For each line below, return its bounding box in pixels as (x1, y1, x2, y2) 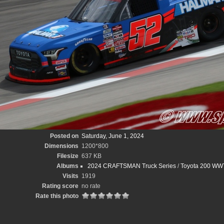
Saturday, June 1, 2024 (81, 132, 144, 139)
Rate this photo (35, 192, 78, 199)
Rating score (42, 182, 78, 189)
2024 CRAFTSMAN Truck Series (87, 162, 176, 169)
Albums (56, 162, 78, 169)
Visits (62, 172, 78, 179)
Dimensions (44, 142, 78, 149)
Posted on (50, 132, 78, 139)
